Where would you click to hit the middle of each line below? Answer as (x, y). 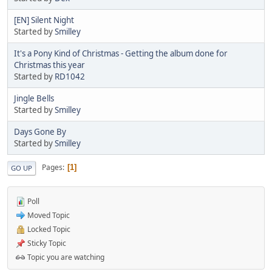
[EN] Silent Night (44, 20)
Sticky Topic (46, 243)
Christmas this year (49, 65)
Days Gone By (40, 131)
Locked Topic (48, 229)
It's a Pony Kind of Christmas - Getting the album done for (121, 53)
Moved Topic (48, 215)
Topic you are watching (65, 257)
